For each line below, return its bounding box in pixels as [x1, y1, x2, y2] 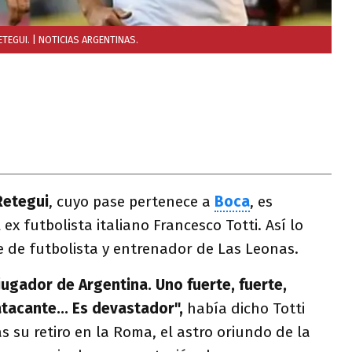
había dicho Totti [183, 299, 305, 317]
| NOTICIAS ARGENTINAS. [32, 34, 138, 46]
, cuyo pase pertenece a [49, 192, 214, 211]
